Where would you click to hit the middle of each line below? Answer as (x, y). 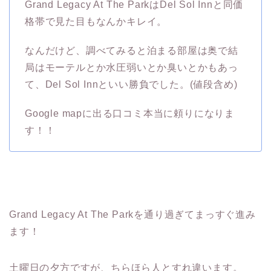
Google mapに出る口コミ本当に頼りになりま (130, 114)
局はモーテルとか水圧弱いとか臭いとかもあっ (132, 68)
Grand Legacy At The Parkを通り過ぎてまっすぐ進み (132, 215)
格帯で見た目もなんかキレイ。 (96, 22)
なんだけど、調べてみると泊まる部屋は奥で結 (132, 51)
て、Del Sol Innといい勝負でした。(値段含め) (131, 85)
